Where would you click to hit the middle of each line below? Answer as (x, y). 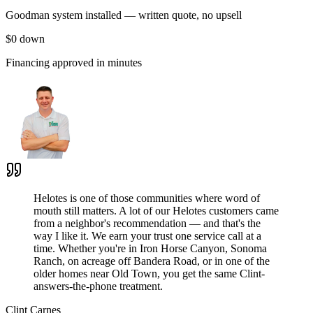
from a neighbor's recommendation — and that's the (147, 223)
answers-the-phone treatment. (98, 286)
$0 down (25, 38)
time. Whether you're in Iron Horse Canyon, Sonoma (150, 248)
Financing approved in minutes (74, 62)
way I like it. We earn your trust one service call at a (147, 235)
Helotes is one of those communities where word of (147, 198)
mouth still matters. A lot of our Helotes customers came (156, 210)
